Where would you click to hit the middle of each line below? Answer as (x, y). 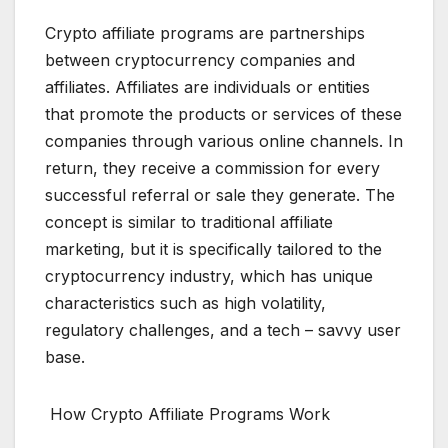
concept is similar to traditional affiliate (189, 222)
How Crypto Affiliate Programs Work (187, 414)
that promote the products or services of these (223, 114)
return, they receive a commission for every (212, 168)
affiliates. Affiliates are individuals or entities (207, 87)
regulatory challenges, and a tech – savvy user (223, 330)
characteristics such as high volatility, (185, 303)
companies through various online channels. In (224, 141)
